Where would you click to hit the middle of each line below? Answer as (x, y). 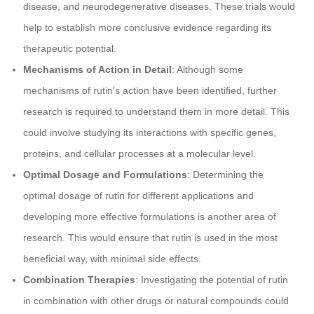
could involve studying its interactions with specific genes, (149, 133)
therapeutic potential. (69, 49)
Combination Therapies (79, 280)
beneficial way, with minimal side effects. (112, 259)
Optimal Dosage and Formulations (105, 175)
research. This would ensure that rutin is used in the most (150, 238)
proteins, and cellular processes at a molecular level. (139, 154)
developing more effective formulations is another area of (149, 217)
